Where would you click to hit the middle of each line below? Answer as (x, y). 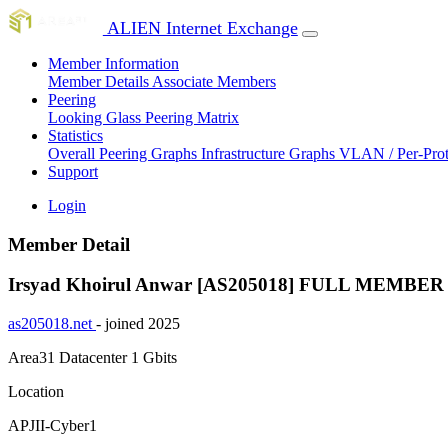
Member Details (100, 81)
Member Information (113, 63)
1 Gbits (154, 358)
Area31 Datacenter (69, 358)
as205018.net (52, 324)
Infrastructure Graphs (270, 153)
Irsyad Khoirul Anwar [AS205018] (153, 285)
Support (73, 171)
